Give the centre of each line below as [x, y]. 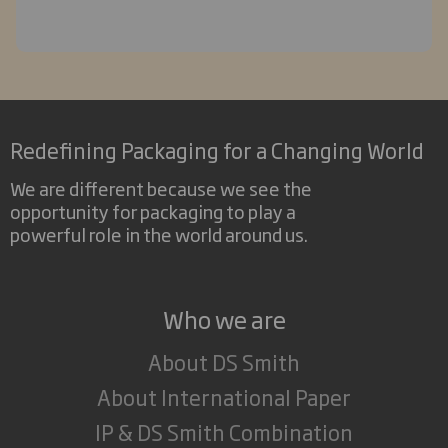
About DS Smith [224, 362]
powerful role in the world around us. [159, 234]
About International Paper [224, 397]
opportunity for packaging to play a [153, 211]
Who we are [224, 319]
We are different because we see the [161, 188]
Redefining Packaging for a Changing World [217, 149]
